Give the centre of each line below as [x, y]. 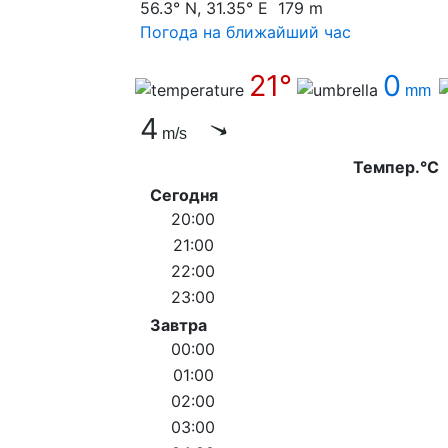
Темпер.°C [396, 166]
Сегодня [184, 194]
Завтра [178, 324]
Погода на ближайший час [245, 31]
